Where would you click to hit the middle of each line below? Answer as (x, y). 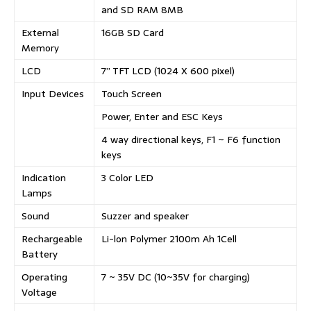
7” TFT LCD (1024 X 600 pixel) (168, 71)
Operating (44, 277)
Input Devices (53, 94)
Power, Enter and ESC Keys (162, 117)
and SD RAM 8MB (142, 10)
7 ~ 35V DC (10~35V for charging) (176, 277)
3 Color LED (127, 178)
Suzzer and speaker (145, 216)
